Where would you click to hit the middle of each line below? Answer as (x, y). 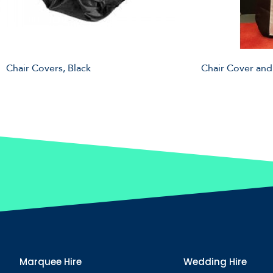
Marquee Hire (51, 262)
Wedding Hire (215, 262)
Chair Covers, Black (48, 68)
